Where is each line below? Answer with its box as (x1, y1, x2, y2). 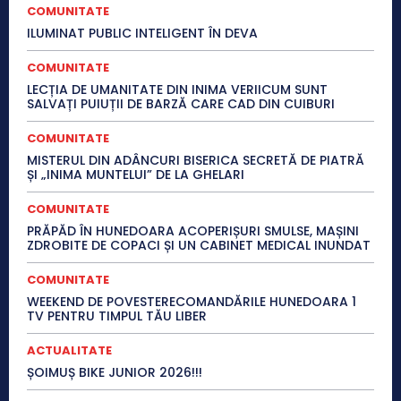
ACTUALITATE (27, 342, 112, 360)
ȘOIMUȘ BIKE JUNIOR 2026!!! (27, 363, 202, 382)
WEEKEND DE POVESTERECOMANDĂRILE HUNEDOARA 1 (27, 293, 356, 311)
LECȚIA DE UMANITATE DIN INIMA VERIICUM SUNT (27, 81, 328, 99)
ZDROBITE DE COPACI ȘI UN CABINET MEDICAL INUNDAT (27, 236, 371, 255)
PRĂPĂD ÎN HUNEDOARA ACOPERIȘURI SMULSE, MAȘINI (27, 222, 359, 241)
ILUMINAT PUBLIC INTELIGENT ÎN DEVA (27, 24, 258, 43)
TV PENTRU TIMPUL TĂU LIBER (27, 307, 207, 326)
